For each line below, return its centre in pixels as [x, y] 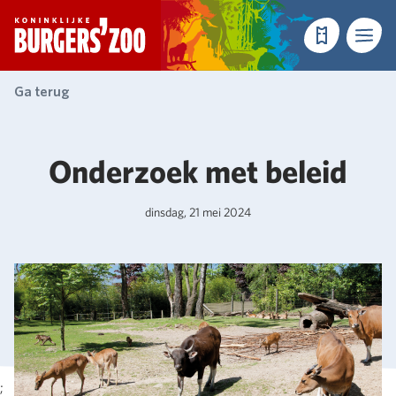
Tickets [334, 47]
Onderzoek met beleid [198, 171]
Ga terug [42, 91]
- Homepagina [193, 31]
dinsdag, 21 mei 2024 [198, 212]
